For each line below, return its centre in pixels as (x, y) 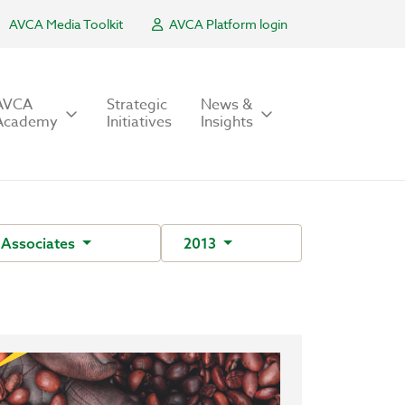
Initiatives (139, 122)
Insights (227, 122)
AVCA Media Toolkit (66, 24)
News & (226, 105)
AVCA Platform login (227, 24)
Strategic (137, 105)
